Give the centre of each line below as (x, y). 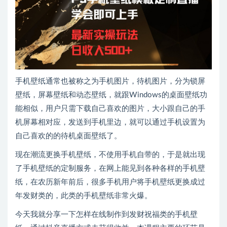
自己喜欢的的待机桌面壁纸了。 (68, 136)
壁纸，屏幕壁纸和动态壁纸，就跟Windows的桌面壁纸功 (111, 95)
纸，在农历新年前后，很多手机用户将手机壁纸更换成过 (110, 182)
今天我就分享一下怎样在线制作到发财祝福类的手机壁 (106, 214)
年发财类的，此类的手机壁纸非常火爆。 (84, 196)
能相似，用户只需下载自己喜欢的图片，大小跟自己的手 (110, 108)
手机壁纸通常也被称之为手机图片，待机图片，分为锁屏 (110, 81)
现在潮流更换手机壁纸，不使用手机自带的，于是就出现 (110, 155)
